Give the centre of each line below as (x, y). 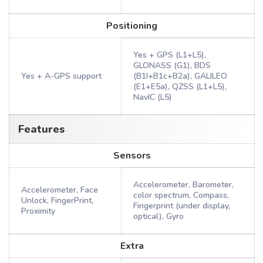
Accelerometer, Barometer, (183, 185)
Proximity (38, 211)
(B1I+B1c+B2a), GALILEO (180, 76)
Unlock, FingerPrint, (57, 200)
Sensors (132, 156)
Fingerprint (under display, (182, 206)
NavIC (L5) (153, 97)
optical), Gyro (159, 216)
